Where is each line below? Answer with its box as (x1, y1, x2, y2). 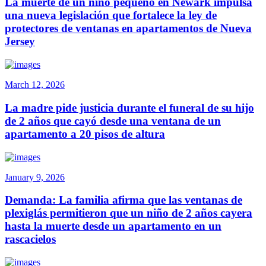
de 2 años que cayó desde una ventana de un (5, 114, 221, 127)
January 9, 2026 (5, 172, 65, 182)
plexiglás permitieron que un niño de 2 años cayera (5, 207, 252, 220)
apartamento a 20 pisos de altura (5, 127, 165, 140)
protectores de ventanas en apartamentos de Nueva (5, 22, 252, 35)
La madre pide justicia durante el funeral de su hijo (5, 101, 254, 114)
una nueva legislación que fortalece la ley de (5, 9, 217, 22)
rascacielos (5, 233, 56, 246)
